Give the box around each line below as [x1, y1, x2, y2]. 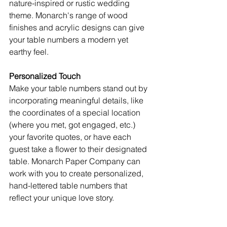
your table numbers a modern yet [9, 34, 130, 45]
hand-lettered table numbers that [9, 180, 129, 191]
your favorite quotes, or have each [9, 131, 133, 142]
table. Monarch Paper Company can [9, 156, 142, 166]
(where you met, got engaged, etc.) [9, 119, 137, 130]
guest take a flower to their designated [9, 143, 149, 154]
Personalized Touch [9, 70, 81, 81]
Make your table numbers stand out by [9, 83, 149, 93]
